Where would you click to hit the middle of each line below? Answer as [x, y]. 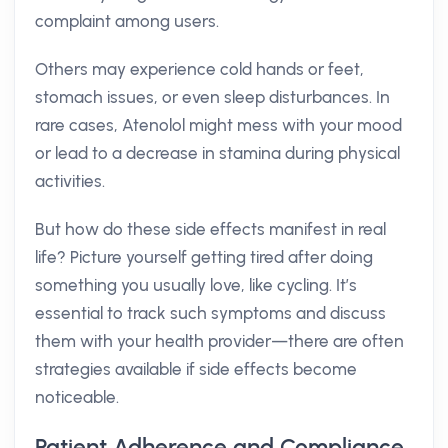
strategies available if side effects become [196, 369]
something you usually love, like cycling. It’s [196, 285]
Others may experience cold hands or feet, [199, 69]
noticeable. [77, 397]
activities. [70, 181]
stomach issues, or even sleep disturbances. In [212, 97]
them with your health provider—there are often [219, 341]
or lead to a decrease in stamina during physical [217, 153]
